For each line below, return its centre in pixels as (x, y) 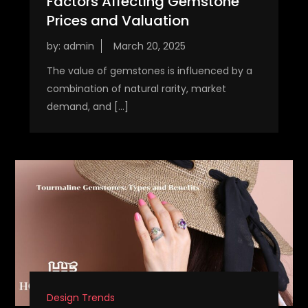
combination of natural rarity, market (136, 89)
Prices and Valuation (118, 21)
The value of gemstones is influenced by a (149, 71)
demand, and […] (87, 107)
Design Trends (80, 297)
